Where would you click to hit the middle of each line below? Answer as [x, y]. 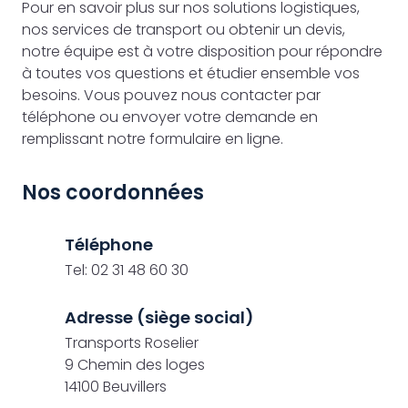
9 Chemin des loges [135, 365]
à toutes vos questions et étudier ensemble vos [191, 73]
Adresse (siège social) [159, 317]
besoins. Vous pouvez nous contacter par [171, 95]
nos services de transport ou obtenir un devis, [184, 30]
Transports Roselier [132, 343]
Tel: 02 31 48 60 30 [127, 270]
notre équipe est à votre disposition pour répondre [202, 51]
